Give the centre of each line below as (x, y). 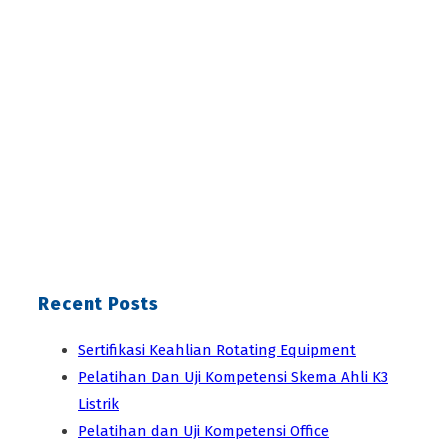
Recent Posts (98, 303)
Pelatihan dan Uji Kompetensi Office (203, 430)
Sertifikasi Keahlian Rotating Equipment (217, 349)
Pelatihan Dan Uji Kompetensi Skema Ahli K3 (233, 376)
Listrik (98, 403)
